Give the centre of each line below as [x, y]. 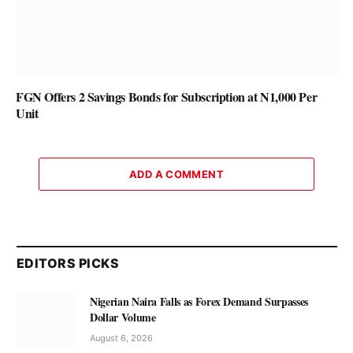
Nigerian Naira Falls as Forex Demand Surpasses [199, 301]
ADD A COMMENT [176, 174]
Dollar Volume [123, 317]
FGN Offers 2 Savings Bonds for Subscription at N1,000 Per [167, 96]
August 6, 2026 [121, 338]
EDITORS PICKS [68, 263]
